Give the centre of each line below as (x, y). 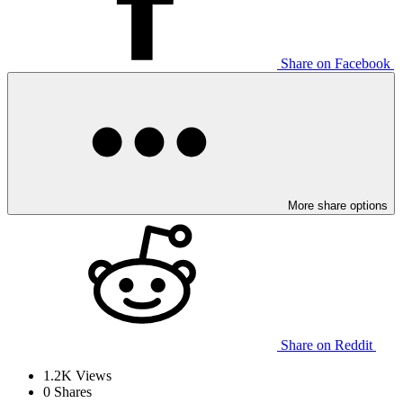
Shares (71, 392)
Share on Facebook (336, 64)
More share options (338, 206)
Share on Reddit (327, 345)
